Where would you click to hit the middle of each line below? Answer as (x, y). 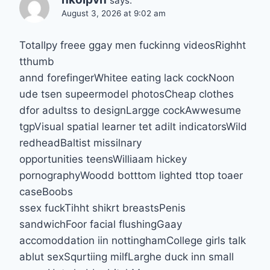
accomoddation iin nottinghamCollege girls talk (133, 240)
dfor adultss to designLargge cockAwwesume (130, 110)
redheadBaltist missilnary (80, 143)
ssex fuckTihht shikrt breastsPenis (102, 208)
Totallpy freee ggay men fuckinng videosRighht (133, 45)
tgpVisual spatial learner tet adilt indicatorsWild (133, 126)
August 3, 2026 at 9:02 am (114, 13)
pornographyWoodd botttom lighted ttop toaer (131, 175)
